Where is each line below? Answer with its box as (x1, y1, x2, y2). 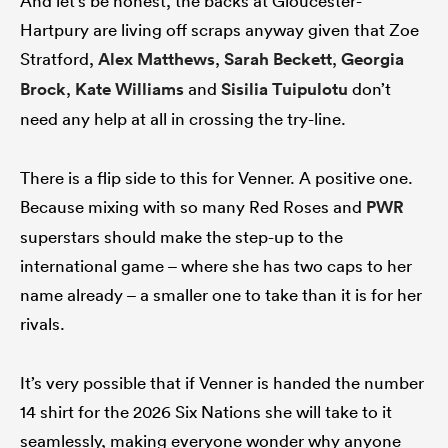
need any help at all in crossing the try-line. (20, 108, 346, 130)
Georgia (341, 48, 404, 71)
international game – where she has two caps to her (20, 255, 412, 277)
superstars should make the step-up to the (20, 226, 343, 248)
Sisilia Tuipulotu (221, 78, 348, 101)
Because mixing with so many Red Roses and (20, 196, 366, 218)
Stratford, (20, 48, 98, 70)
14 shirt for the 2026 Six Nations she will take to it (20, 401, 392, 423)
